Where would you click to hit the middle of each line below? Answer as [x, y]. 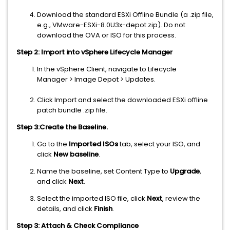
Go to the [53, 144]
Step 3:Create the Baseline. [62, 127]
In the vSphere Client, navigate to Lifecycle [107, 69]
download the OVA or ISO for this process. [107, 35]
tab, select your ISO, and [159, 144]
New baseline [76, 155]
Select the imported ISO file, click [92, 199]
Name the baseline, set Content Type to [103, 171]
